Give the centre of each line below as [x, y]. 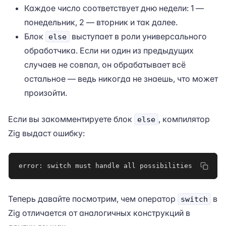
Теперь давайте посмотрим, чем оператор [93, 199]
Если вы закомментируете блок [71, 119]
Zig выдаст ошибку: [46, 133]
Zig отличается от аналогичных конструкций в [99, 213]
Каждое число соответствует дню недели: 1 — [114, 8]
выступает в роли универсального [138, 36]
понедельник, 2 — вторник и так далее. [101, 22]
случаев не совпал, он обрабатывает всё [105, 65]
